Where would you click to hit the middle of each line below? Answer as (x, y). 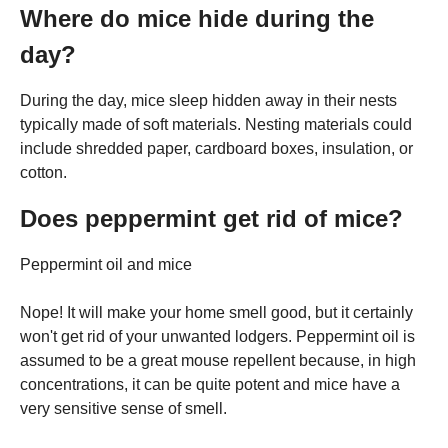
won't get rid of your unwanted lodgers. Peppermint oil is (217, 336)
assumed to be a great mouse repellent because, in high (218, 360)
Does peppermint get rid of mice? (211, 218)
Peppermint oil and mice (106, 264)
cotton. (43, 172)
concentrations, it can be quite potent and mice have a (210, 384)
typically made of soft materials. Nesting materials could (216, 124)
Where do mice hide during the (197, 18)
